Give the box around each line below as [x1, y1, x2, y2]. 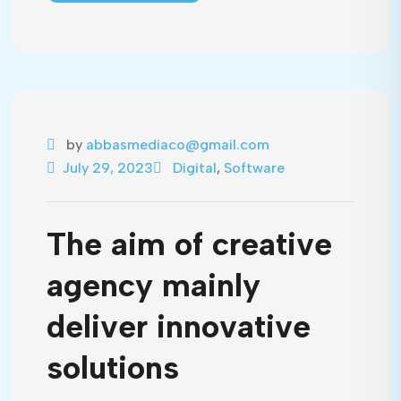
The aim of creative [47, 225, 332, 263]
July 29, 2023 [63, 159, 153, 176]
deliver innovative [47, 307, 311, 346]
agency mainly [47, 266, 260, 304]
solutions [47, 348, 179, 387]
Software [224, 159, 285, 176]
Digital [173, 159, 217, 176]
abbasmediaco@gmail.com [86, 136, 269, 153]
